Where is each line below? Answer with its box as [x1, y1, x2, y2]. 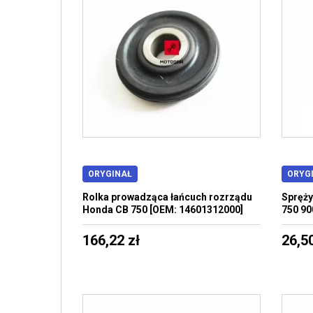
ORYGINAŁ [88, 169, 132, 179]
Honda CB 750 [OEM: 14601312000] [82, 204, 243, 215]
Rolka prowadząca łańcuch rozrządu [82, 191, 252, 203]
